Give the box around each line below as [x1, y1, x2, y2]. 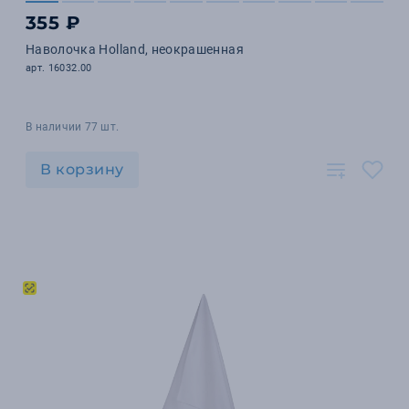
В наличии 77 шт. [26, 121, 119, 133]
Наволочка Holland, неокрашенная [26, 42, 244, 57]
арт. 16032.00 [26, 62, 92, 74]
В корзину [40, 161, 124, 178]
